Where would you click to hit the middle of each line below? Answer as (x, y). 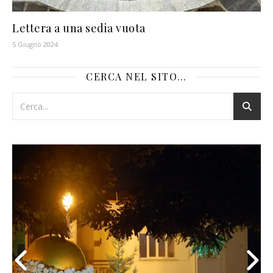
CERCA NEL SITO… (136, 77)
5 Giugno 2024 (35, 44)
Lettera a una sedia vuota (79, 28)
